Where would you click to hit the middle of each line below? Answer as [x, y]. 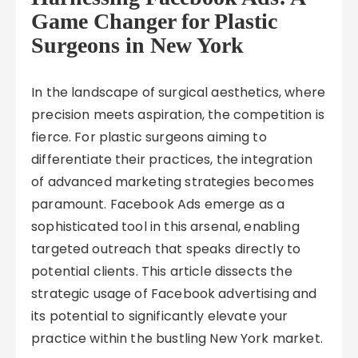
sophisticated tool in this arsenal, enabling [165, 227]
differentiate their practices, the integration [172, 159]
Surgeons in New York [138, 45]
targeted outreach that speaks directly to [166, 249]
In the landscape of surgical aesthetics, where [178, 92]
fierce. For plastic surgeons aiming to [149, 137]
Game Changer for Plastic [155, 21]
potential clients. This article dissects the [162, 271]
